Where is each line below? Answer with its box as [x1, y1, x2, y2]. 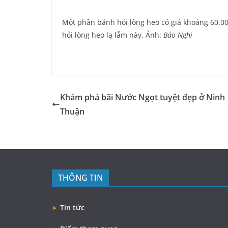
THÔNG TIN [58, 172, 103, 184]
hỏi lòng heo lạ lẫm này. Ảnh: [62, 30, 163, 40]
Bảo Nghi [163, 30, 192, 40]
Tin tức [60, 203, 84, 213]
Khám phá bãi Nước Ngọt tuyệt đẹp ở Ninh [60, 92, 225, 103]
